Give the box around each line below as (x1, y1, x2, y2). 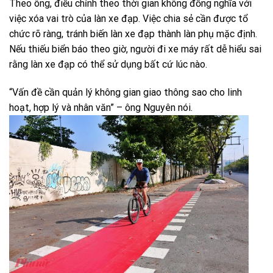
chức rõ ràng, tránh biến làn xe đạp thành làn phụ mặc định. (9, 28, 257, 40)
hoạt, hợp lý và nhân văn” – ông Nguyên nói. (9, 102, 193, 114)
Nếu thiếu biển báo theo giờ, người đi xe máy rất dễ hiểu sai (9, 43, 261, 55)
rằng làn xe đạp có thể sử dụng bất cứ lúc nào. (9, 58, 207, 71)
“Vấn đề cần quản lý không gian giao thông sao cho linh (9, 87, 242, 99)
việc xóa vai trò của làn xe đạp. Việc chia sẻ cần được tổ (9, 13, 248, 25)
